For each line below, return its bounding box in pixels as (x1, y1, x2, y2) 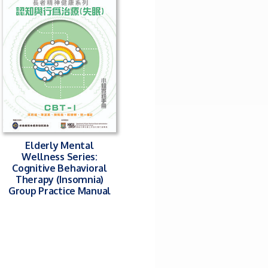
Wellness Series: (22, 150, 98, 163)
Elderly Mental (25, 138, 94, 151)
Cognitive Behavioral (12, 161, 107, 174)
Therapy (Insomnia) (15, 172, 104, 185)
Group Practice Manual (8, 184, 111, 197)
